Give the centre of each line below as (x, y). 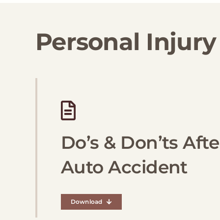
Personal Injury (126, 42)
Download (86, 202)
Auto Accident (124, 167)
